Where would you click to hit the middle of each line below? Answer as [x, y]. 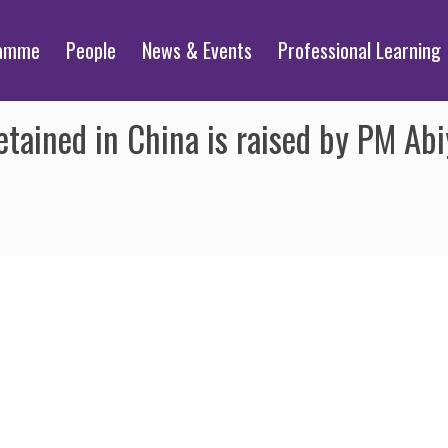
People [91, 50]
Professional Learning [360, 50]
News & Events [197, 50]
